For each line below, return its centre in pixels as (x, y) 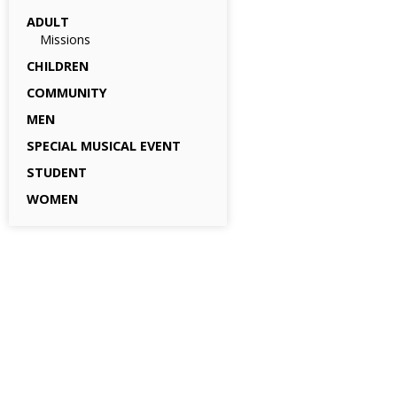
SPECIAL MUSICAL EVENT (104, 146)
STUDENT (57, 172)
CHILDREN (58, 66)
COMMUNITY (67, 93)
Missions (65, 39)
